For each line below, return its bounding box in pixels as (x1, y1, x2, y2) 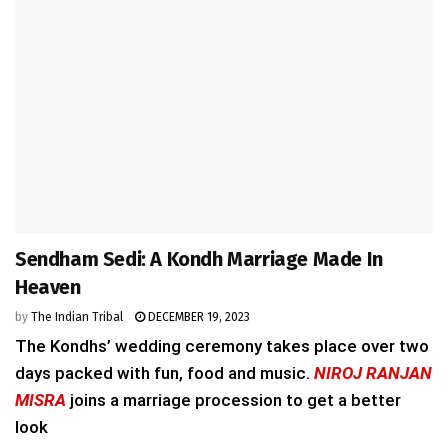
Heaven (15, 274, 81, 299)
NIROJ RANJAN (314, 362, 432, 383)
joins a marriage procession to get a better (66, 389, 401, 410)
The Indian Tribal (31, 309, 123, 324)
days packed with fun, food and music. (15, 362, 314, 383)
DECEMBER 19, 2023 (145, 309, 250, 324)
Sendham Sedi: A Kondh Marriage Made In (15, 246, 383, 271)
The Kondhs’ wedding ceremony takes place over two (15, 335, 429, 356)
